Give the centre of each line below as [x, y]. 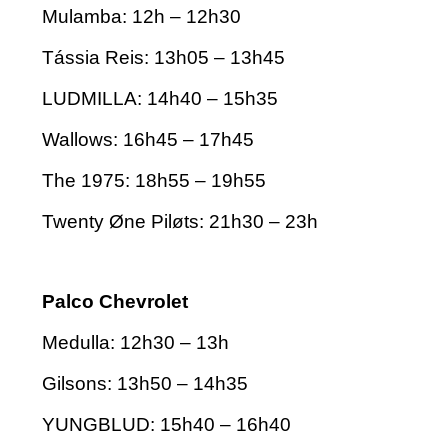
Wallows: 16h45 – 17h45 [148, 140]
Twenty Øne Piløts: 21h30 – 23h [180, 222]
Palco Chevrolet [115, 302]
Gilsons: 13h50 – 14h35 [145, 384]
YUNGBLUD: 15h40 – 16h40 [166, 425]
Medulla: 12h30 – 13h [135, 343]
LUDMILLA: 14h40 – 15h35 [160, 99]
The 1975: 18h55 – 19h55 [154, 181]
